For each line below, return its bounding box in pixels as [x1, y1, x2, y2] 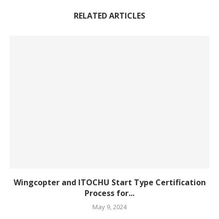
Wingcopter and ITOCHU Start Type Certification [13, 177, 206, 188]
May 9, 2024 [92, 202, 127, 212]
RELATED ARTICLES [74, 10, 145, 22]
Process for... [85, 188, 134, 199]
